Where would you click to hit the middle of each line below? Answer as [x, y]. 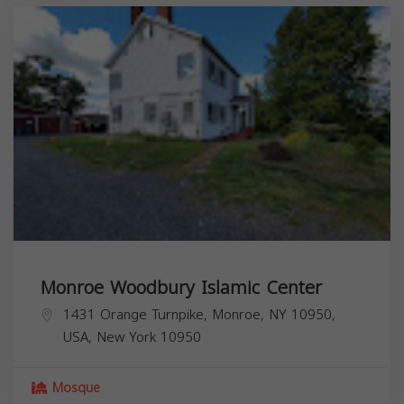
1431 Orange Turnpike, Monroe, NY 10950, [199, 314]
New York [126, 337]
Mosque [74, 388]
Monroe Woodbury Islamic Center [181, 287]
